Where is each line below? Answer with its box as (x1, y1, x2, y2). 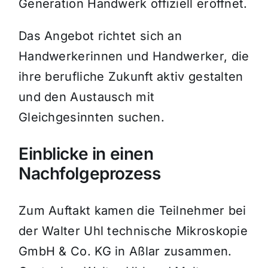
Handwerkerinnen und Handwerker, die (18, 49, 249, 64)
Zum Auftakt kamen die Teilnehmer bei (18, 203, 246, 218)
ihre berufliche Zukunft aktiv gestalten (18, 69, 243, 84)
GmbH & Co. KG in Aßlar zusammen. (18, 244, 232, 259)
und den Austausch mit (18, 90, 155, 105)
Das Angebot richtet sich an (18, 29, 182, 44)
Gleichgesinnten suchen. (18, 110, 165, 125)
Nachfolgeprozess (18, 163, 161, 184)
